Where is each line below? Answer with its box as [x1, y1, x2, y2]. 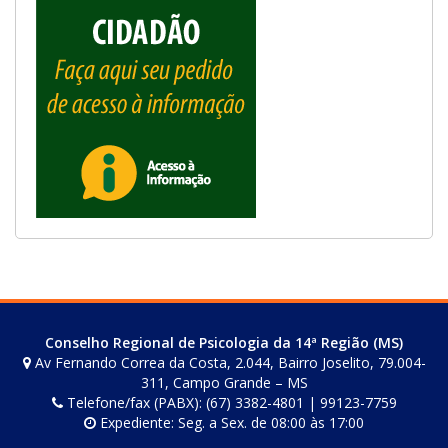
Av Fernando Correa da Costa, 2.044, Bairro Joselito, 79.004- [30, 353, 426, 373]
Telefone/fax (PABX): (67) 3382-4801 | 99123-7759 [62, 393, 397, 413]
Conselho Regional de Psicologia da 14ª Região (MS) [45, 333, 403, 353]
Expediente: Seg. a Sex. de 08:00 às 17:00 [96, 413, 364, 433]
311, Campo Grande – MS [140, 373, 308, 393]
